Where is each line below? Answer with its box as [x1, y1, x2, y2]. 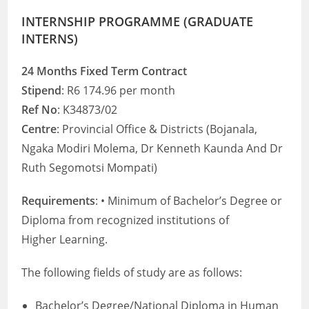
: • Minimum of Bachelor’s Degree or [95, 193, 283, 208]
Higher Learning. [21, 232, 108, 247]
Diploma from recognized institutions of [21, 212, 230, 228]
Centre [21, 121, 57, 137]
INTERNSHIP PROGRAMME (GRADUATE [21, 13, 254, 30]
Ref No [21, 102, 58, 117]
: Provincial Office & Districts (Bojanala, [57, 121, 258, 137]
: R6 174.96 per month [61, 83, 176, 98]
